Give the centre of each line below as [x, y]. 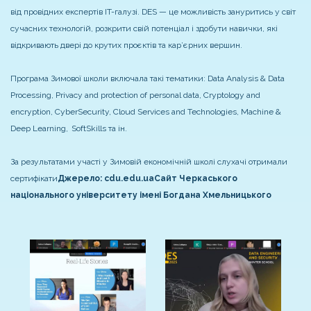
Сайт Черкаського [196, 179]
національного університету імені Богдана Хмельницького [141, 195]
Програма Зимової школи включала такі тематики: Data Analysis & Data [148, 79]
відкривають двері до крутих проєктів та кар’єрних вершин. [126, 45]
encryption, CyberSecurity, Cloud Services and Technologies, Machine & [146, 112]
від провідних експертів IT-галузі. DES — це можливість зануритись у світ [153, 12]
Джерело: [81, 179]
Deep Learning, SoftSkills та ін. [69, 129]
